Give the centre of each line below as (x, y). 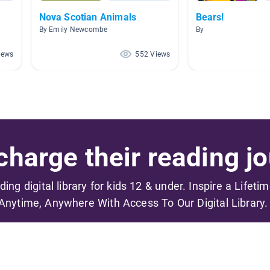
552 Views (153, 54)
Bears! (210, 17)
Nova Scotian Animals (88, 17)
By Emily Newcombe (73, 29)
